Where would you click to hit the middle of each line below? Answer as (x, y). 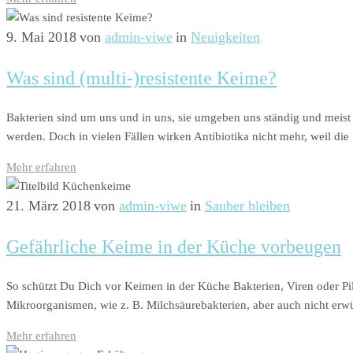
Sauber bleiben (247, 206)
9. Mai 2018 (41, 37)
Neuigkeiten (225, 37)
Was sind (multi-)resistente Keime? (141, 78)
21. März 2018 (48, 206)
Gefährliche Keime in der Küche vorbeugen (174, 247)
